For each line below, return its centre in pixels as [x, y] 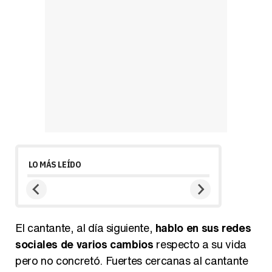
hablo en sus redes [203, 227]
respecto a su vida [200, 244]
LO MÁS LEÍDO [55, 164]
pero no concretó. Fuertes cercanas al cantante [132, 260]
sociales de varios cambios [84, 244]
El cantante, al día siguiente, [85, 227]
